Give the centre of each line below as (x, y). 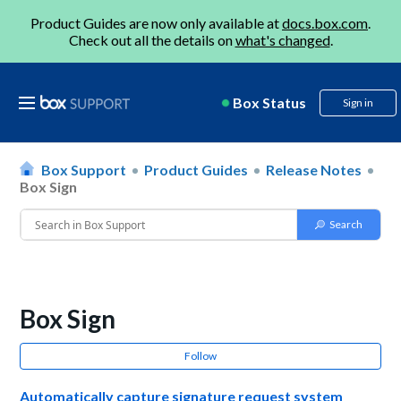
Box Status (269, 102)
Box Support (84, 170)
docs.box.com (325, 23)
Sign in (358, 102)
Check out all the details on (152, 40)
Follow (200, 356)
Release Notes (314, 170)
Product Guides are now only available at (156, 23)
